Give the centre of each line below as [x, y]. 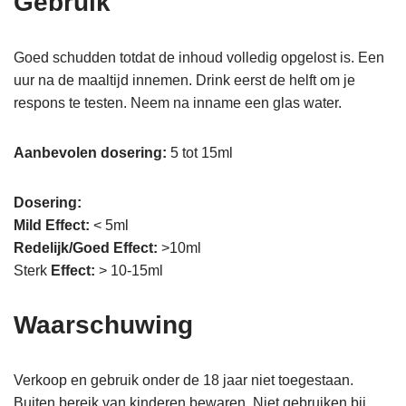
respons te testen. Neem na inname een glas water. [178, 103]
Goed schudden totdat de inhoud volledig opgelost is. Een [199, 58]
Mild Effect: [52, 226]
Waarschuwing [103, 325]
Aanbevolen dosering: [90, 153]
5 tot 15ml [200, 153]
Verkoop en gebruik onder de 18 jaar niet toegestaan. [184, 381]
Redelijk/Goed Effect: [86, 248]
